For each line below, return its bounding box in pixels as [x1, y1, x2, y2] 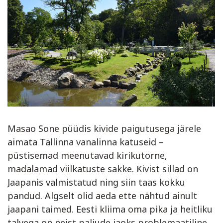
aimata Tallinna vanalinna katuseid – [7, 135, 164, 148]
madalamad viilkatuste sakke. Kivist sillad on [7, 162, 198, 175]
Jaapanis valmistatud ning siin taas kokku [7, 176, 185, 188]
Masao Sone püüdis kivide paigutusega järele [7, 122, 201, 134]
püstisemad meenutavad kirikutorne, [7, 149, 167, 161]
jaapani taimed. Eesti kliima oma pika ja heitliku [7, 203, 213, 215]
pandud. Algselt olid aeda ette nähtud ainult [7, 189, 197, 202]
